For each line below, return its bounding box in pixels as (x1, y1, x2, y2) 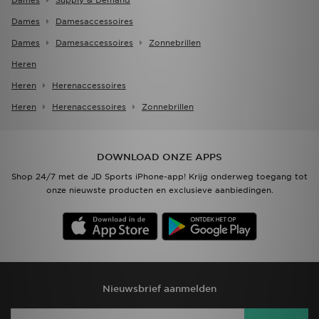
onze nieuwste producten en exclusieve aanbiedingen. (46, 185, 273, 196)
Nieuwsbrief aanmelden (103, 283, 216, 295)
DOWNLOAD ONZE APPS (97, 152, 222, 163)
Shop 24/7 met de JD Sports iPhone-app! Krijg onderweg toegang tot (11, 172, 308, 182)
